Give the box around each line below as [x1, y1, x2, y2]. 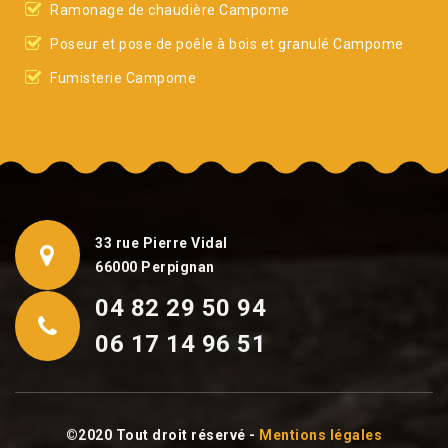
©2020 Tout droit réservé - [65, 427, 260, 443]
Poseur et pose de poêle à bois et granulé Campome [50, 36, 404, 52]
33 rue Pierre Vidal [95, 235, 228, 251]
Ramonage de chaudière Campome [50, 2, 290, 18]
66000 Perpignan [95, 259, 215, 275]
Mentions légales [259, 427, 383, 443]
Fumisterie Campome [50, 70, 196, 86]
